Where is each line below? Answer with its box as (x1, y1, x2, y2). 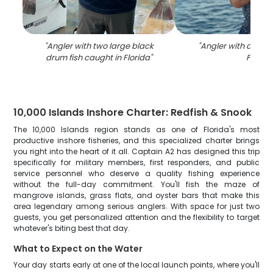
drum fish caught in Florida (45, 52, 150, 63)
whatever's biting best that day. (13, 223, 130, 233)
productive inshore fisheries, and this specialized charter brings (13, 135, 260, 146)
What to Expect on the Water (13, 243, 143, 255)
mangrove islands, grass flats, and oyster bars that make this (13, 190, 260, 200)
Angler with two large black (46, 40, 154, 52)
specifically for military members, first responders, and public (13, 157, 260, 168)
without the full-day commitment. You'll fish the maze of (13, 179, 260, 190)
